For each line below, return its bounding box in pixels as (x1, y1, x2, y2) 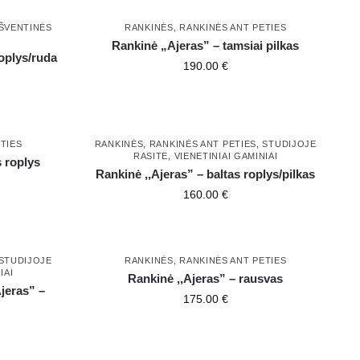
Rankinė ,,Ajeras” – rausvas (128, 272, 284, 286)
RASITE (133, 151, 169, 162)
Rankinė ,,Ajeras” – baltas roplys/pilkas (96, 167, 316, 182)
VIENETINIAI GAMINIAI (174, 151, 278, 162)
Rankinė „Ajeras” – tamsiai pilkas (112, 39, 300, 53)
